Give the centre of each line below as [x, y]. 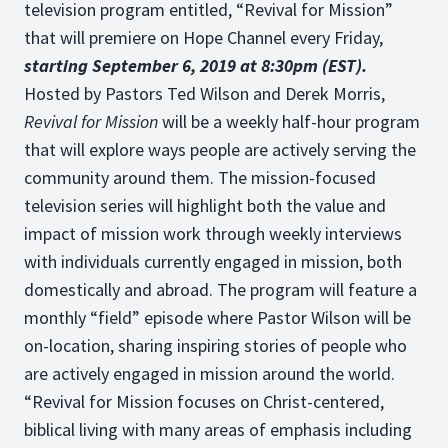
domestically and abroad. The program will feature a [220, 289]
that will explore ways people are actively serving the [220, 149]
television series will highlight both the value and [205, 205]
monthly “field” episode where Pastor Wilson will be [217, 317]
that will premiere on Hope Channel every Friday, [203, 37]
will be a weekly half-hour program [291, 121]
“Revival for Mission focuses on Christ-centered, [204, 401]
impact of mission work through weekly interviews [213, 233]
